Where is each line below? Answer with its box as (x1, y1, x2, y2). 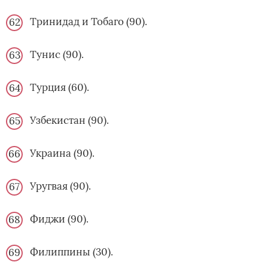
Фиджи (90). (30, 212, 89, 226)
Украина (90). (30, 147, 95, 160)
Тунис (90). (30, 48, 84, 62)
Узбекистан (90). (30, 114, 109, 127)
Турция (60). (30, 81, 89, 95)
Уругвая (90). (30, 179, 91, 193)
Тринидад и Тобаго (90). (30, 15, 147, 29)
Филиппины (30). (30, 245, 113, 259)
